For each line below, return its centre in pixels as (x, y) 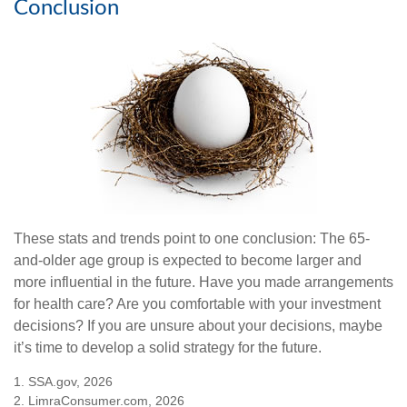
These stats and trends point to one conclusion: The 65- (192, 238)
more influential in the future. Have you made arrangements (203, 282)
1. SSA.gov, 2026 (63, 381)
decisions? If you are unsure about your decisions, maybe (198, 325)
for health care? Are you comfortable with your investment (197, 303)
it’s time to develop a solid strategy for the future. (168, 347)
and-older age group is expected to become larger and (188, 260)
